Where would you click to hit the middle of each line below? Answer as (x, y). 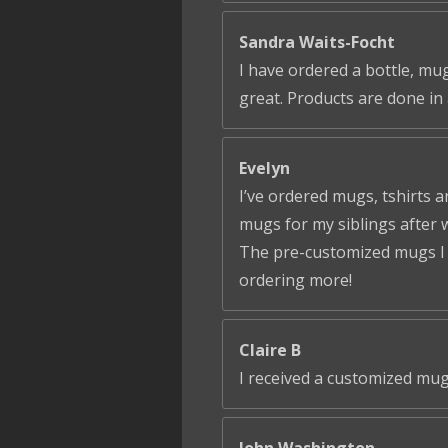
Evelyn (264, 168)
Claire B (270, 350)
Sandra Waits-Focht (317, 42)
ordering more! (295, 280)
